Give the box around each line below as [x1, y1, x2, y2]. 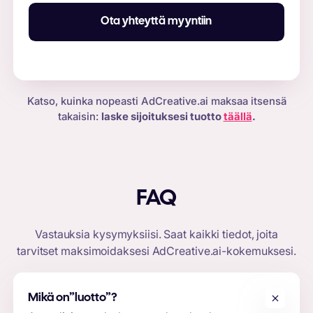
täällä [223, 110, 252, 124]
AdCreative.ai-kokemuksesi [152, 244, 293, 259]
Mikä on [28, 293, 70, 304]
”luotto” [69, 293, 112, 304]
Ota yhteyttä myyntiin [101, 16, 212, 27]
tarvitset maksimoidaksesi [17, 244, 152, 259]
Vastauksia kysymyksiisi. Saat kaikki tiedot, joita [35, 227, 278, 242]
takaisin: [57, 110, 101, 124]
